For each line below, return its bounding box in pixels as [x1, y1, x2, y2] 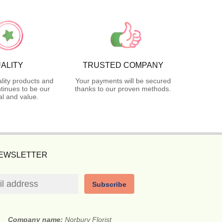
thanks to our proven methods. [75, 84, 171, 93]
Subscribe [92, 180, 127, 188]
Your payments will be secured [75, 76, 171, 85]
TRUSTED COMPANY [82, 60, 164, 69]
